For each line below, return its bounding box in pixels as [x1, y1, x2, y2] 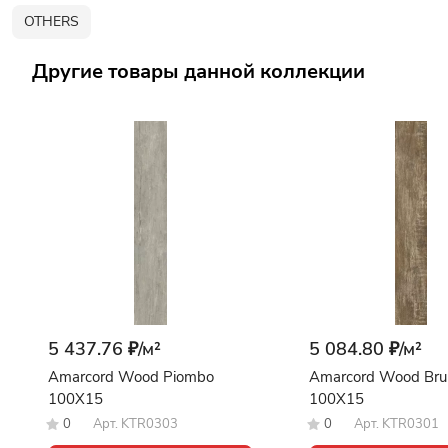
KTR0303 [121, 415, 178, 434]
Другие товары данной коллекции [32, 57, 365, 85]
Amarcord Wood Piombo [48, 367, 214, 388]
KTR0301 [381, 415, 439, 434]
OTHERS [24, 12, 79, 32]
